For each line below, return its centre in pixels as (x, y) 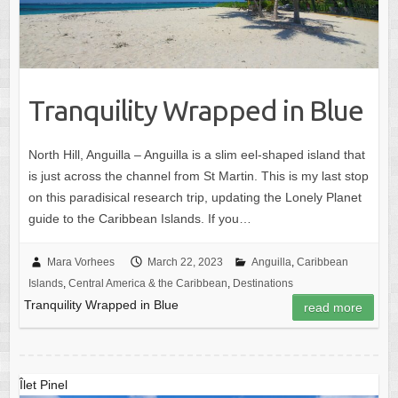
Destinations (263, 284)
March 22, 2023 (185, 263)
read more (334, 308)
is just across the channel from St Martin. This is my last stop (198, 176)
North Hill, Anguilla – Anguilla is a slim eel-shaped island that (196, 155)
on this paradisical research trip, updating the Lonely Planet (195, 198)
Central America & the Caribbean (147, 284)
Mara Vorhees (80, 263)
